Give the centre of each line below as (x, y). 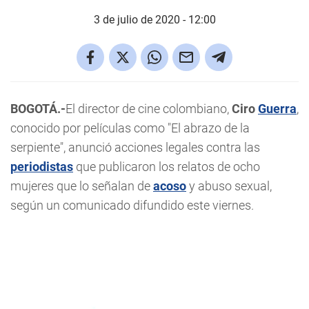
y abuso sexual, (229, 186)
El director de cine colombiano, (149, 109)
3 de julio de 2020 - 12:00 (154, 20)
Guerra (277, 109)
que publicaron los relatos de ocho (167, 167)
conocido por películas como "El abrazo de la (130, 128)
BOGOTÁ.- (38, 109)
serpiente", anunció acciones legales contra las (135, 147)
